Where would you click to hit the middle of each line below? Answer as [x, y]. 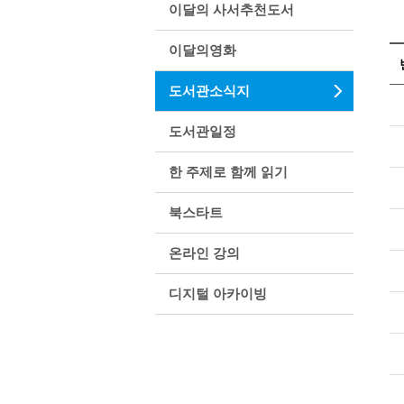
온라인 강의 [204, 253]
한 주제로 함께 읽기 [228, 172]
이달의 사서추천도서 [231, 9]
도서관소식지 [209, 91]
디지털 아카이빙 [218, 294]
